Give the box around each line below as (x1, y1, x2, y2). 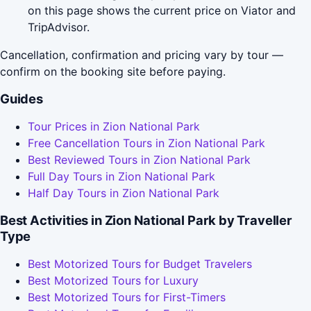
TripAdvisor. (28, 19, 90, 34)
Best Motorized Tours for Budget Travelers (28, 256, 252, 271)
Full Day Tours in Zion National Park (28, 169, 215, 183)
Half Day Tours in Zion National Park (28, 185, 219, 200)
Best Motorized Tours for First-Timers (28, 289, 226, 304)
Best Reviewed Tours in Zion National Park (28, 152, 251, 167)
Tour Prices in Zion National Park (28, 119, 200, 133)
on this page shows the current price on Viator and (28, 3, 296, 17)
